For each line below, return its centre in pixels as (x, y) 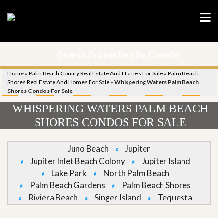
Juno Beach (88, 149)
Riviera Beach (53, 197)
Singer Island (118, 197)
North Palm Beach (136, 173)
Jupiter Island (166, 161)
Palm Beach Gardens (67, 185)
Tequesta (175, 197)
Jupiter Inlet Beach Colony (77, 161)
